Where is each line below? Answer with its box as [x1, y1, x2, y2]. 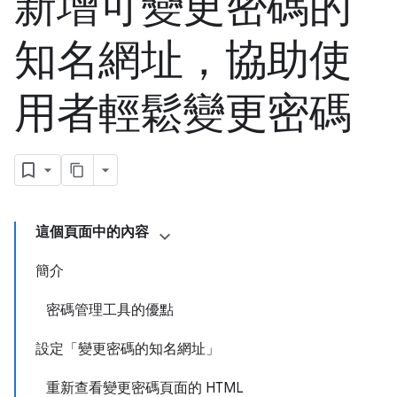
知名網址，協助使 [14, 34, 352, 87]
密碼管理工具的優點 [46, 301, 174, 319]
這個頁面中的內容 [35, 223, 149, 241]
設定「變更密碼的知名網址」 [35, 340, 220, 358]
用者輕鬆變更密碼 [14, 87, 352, 140]
